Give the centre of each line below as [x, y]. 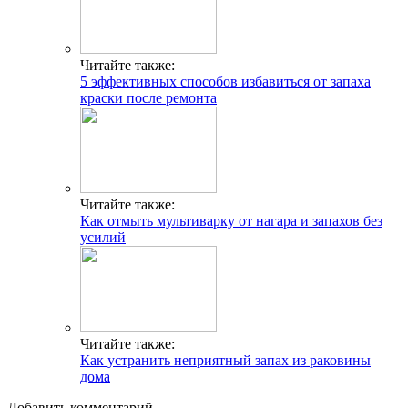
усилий [103, 238]
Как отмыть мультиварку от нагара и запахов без [231, 221]
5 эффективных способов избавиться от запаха [225, 82]
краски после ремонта [148, 98]
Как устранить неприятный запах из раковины [225, 361]
